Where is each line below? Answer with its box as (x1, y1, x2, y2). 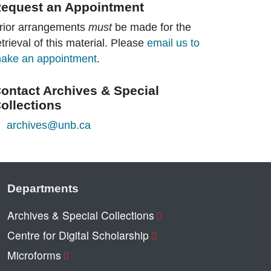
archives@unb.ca (6, 119, 91, 131)
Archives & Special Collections (7, 207, 154, 223)
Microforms (7, 247, 61, 263)
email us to (146, 36, 200, 49)
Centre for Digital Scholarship (7, 227, 149, 243)
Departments (7, 181, 79, 195)
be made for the (111, 21, 191, 33)
